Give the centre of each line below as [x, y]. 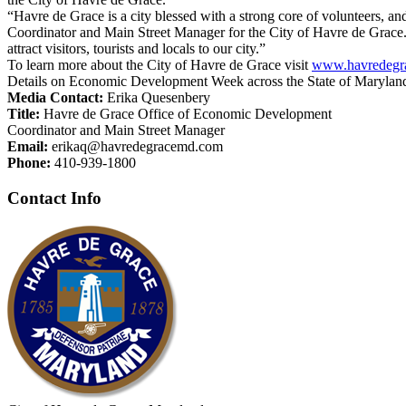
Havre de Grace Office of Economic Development [186, 114]
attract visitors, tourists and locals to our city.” [136, 49]
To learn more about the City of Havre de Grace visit [159, 65]
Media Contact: [55, 98]
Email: [28, 147]
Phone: [29, 163]
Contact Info [54, 198]
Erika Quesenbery [157, 98]
